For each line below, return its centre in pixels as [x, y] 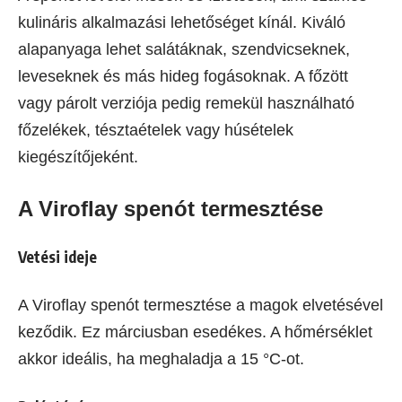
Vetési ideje [57, 257]
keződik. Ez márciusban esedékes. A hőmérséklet [195, 332]
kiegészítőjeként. [78, 157]
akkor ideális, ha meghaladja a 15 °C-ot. [161, 359]
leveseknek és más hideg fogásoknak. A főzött [183, 77]
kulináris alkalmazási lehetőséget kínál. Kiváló [182, 23]
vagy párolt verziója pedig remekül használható [186, 104]
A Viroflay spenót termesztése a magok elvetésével [201, 306]
